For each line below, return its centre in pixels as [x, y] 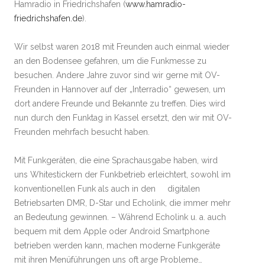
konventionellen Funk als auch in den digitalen [107, 189]
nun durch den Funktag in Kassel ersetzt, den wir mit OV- [123, 118]
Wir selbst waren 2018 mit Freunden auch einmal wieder [122, 47]
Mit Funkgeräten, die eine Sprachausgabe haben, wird [116, 160]
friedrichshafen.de [48, 18]
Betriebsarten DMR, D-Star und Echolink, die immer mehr [122, 203]
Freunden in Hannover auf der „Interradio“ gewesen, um [120, 89]
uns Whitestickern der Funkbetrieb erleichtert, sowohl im [122, 174]
